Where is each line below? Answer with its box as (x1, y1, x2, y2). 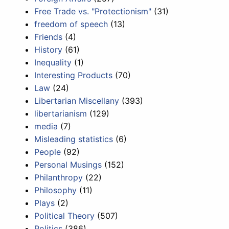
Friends (34, 31, 63, 42)
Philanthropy (34, 172, 83, 182)
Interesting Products (34, 70, 113, 80)
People (34, 146, 61, 157)
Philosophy (34, 185, 77, 195)
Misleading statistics (34, 133, 113, 144)
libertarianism (34, 108, 87, 119)
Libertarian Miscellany (34, 95, 120, 106)
